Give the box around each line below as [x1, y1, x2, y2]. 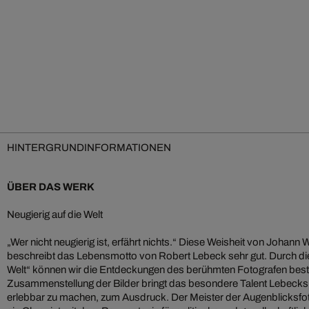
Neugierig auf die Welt [7, 208, 103, 220]
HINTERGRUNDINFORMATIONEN [7, 141, 171, 153]
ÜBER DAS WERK [7, 181, 94, 192]
